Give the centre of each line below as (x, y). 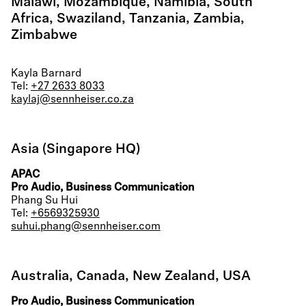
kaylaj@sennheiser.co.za (72, 100)
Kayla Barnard (46, 74)
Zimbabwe (44, 36)
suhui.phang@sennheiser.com (86, 227)
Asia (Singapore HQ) (75, 150)
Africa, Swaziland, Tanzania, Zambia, (128, 19)
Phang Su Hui (44, 201)
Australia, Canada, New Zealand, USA (131, 277)
